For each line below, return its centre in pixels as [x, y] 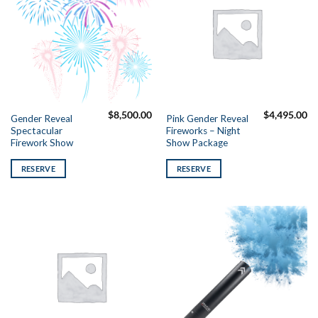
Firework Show [42, 142]
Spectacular [36, 130]
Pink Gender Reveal [207, 118]
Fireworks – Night [203, 130]
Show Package [197, 142]
